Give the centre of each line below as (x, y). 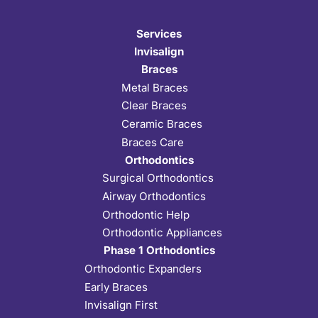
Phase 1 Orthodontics (159, 251)
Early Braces (116, 287)
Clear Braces (154, 106)
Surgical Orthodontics (158, 178)
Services (159, 33)
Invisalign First (121, 305)
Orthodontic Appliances (162, 233)
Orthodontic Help (146, 214)
